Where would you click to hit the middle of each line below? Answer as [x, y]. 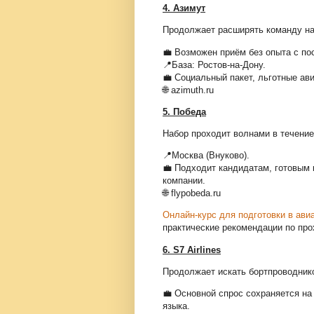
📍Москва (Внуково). [206, 156]
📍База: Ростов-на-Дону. [214, 64]
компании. [184, 181]
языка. [176, 306]
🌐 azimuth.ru [188, 90]
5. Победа [184, 111]
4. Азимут [184, 8]
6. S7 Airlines [192, 250]
